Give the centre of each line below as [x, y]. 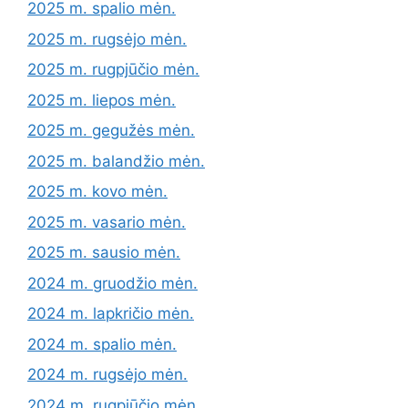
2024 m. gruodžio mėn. [112, 283]
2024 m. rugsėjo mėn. [107, 375]
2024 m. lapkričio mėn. [111, 314]
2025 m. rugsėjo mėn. [107, 39]
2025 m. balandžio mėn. [116, 161]
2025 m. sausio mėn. [104, 253]
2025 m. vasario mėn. [107, 222]
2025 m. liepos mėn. [102, 100]
